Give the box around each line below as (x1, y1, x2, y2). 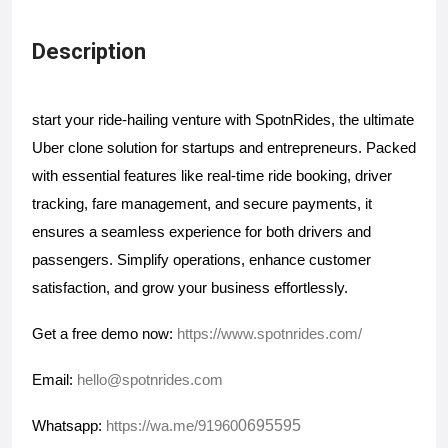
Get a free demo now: (32, 326, 177, 342)
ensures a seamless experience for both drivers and (32, 224, 371, 240)
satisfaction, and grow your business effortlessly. (32, 280, 352, 296)
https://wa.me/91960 (106, 418, 238, 434)
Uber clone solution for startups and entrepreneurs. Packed (32, 140, 416, 156)
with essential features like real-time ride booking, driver (32, 168, 392, 184)
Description (32, 39, 146, 64)
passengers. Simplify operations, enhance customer (32, 252, 371, 268)
